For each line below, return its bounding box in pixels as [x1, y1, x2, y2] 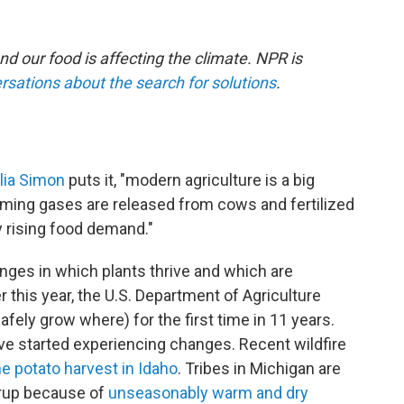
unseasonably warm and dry [108, 383, 308, 402]
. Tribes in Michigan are [178, 359, 341, 378]
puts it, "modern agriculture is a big [65, 170, 315, 189]
